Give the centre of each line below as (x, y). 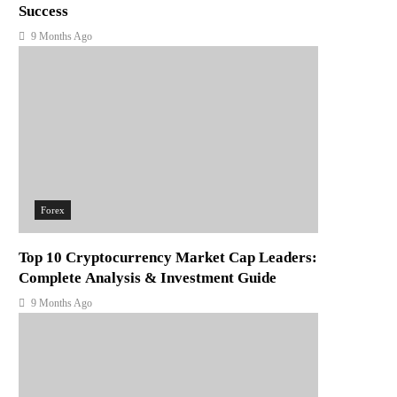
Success (44, 12)
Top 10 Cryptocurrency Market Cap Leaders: (168, 258)
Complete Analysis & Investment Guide (148, 278)
